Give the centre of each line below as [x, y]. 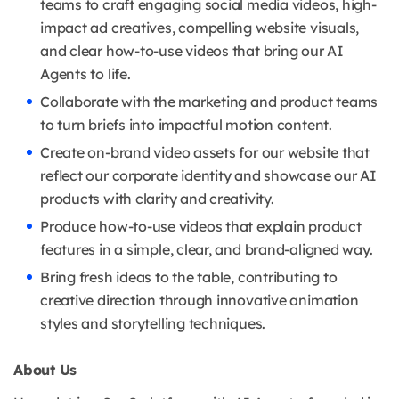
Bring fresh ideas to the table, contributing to [189, 277]
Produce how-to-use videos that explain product [201, 227]
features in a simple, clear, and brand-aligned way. [207, 250]
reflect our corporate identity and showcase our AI [208, 176]
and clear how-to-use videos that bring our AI [192, 51]
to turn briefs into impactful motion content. [186, 125]
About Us [45, 370]
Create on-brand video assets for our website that [205, 153]
